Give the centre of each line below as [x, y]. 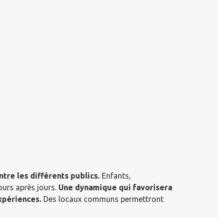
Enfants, [115, 175]
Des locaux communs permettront [102, 199]
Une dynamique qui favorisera [115, 187]
